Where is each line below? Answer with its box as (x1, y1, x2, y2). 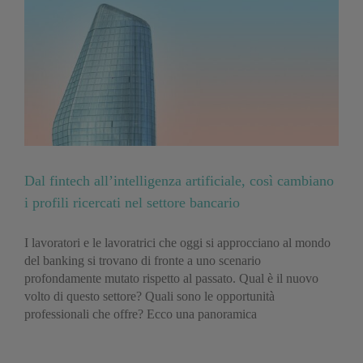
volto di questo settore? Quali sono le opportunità (24, 289, 275, 303)
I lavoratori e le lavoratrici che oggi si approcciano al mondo (24, 236, 331, 250)
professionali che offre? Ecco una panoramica (24, 307, 257, 321)
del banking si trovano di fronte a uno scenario (24, 254, 261, 267)
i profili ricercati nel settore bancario (24, 194, 240, 211)
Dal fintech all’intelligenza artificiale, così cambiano (24, 173, 334, 189)
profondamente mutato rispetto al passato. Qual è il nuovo (24, 271, 318, 285)
